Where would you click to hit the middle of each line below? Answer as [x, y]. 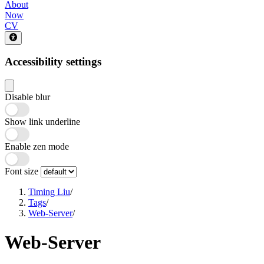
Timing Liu [49, 192]
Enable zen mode [37, 147]
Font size [23, 171]
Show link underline [42, 122]
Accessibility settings [53, 62]
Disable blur [27, 97]
